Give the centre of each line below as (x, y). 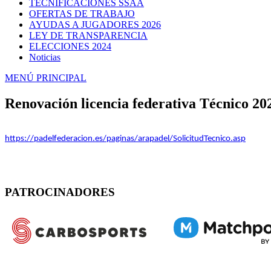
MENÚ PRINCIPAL (46, 77)
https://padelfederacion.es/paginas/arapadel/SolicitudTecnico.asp (125, 139)
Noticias (45, 57)
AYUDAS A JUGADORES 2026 (95, 24)
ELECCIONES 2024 (70, 46)
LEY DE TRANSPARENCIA (88, 35)
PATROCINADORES (60, 192)
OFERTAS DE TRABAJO (82, 13)
